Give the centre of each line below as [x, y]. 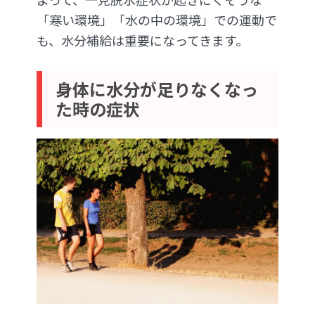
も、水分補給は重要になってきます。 [142, 40]
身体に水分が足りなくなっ [157, 89]
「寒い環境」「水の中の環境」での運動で [157, 19]
